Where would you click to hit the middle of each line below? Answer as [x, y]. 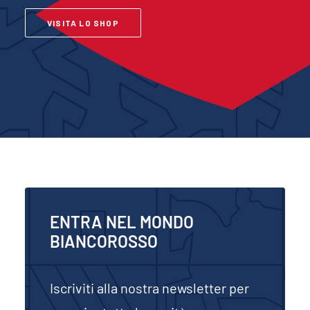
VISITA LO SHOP [83, 23]
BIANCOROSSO [104, 241]
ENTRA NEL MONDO [122, 222]
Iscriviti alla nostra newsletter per [149, 288]
